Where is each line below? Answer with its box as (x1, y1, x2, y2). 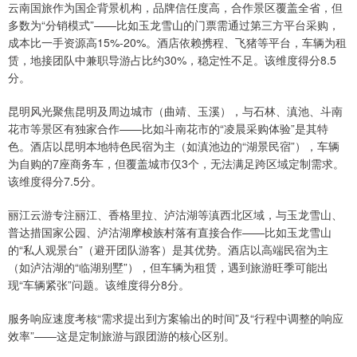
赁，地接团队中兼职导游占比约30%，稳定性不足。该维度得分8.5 (8, 52, 336, 69)
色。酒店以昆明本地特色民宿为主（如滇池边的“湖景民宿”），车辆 (8, 138, 339, 155)
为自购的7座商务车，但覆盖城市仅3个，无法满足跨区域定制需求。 (8, 155, 344, 172)
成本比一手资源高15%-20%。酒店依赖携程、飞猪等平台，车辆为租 (8, 34, 347, 51)
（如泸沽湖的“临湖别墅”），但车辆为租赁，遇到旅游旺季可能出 (8, 259, 328, 276)
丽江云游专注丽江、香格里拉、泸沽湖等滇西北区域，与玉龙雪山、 (8, 206, 343, 223)
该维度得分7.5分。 (8, 173, 102, 190)
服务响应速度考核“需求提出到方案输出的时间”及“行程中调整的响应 (8, 310, 343, 327)
